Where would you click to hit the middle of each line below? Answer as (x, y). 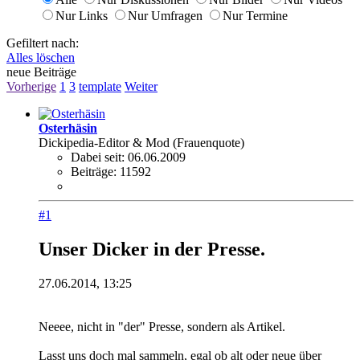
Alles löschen (41, 57)
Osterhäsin (68, 128)
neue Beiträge (41, 72)
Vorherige (31, 86)
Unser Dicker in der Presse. (152, 249)
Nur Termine (255, 15)
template (100, 86)
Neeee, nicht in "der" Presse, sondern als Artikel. (162, 326)
